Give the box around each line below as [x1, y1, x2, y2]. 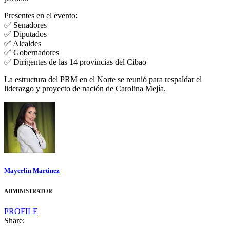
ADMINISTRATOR [4, 187, 52, 194]
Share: [4, 216, 25, 225]
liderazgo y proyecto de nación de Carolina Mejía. [4, 84, 166, 93]
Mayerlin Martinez [4, 166, 60, 175]
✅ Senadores [4, 21, 47, 30]
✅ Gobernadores [4, 48, 59, 57]
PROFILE [4, 206, 38, 216]
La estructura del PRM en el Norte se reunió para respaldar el [4, 75, 202, 84]
